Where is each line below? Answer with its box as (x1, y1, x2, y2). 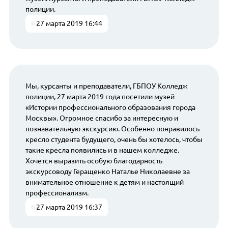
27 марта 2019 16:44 (36, 19, 103, 28)
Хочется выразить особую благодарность (25, 156, 162, 165)
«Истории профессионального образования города (25, 103, 195, 111)
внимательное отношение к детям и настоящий (25, 178, 184, 186)
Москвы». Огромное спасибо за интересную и (25, 113, 178, 122)
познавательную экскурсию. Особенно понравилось (25, 124, 199, 133)
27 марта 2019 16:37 (36, 203, 103, 211)
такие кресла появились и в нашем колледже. (25, 146, 179, 154)
